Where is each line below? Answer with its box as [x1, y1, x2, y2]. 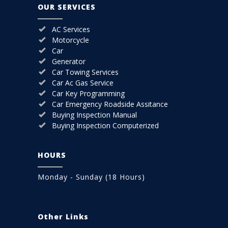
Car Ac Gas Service [52, 78, 113, 88]
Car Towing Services [52, 67, 119, 77]
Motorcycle [52, 35, 89, 45]
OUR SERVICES [38, 2, 96, 12]
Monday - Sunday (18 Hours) [38, 172, 145, 182]
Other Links [38, 212, 89, 222]
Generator [52, 56, 85, 67]
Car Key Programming [52, 89, 125, 99]
